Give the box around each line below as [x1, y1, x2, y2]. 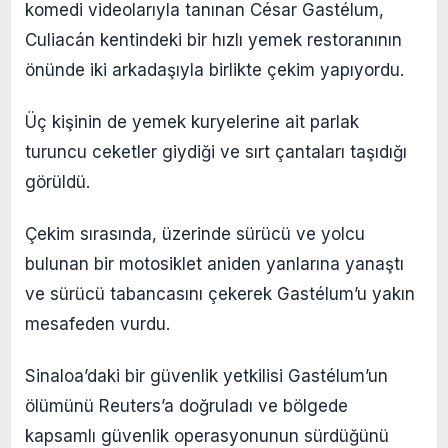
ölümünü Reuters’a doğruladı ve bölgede [25, 396, 348, 417]
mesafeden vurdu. [25, 314, 170, 335]
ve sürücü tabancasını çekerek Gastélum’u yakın [25, 284, 415, 305]
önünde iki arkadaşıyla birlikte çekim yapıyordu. [25, 60, 404, 81]
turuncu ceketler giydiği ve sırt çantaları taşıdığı [25, 142, 407, 163]
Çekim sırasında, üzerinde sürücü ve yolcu [25, 224, 365, 245]
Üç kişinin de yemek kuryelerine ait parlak [25, 112, 359, 133]
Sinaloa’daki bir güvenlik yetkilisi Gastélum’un [25, 366, 388, 387]
